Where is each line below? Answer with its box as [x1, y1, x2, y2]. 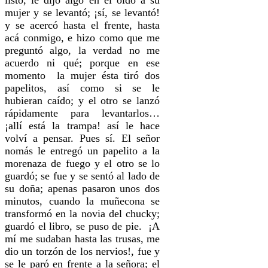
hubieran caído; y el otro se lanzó [5, 94, 160, 106]
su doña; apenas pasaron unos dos [5, 182, 160, 194]
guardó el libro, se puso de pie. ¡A [5, 220, 160, 232]
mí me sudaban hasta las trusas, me [5, 232, 160, 245]
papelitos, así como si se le [5, 81, 160, 94]
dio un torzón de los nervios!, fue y [5, 245, 160, 257]
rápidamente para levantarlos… [5, 106, 160, 119]
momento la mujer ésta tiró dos [5, 69, 160, 81]
